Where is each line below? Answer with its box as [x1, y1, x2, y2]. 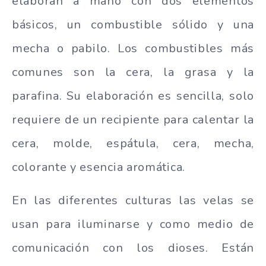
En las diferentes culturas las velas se [12, 192, 254, 208]
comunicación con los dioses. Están [12, 240, 254, 256]
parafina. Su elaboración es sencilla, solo [12, 88, 254, 104]
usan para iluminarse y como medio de [12, 216, 254, 232]
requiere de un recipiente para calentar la [12, 112, 254, 128]
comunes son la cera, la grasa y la [12, 64, 254, 80]
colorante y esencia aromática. [12, 159, 189, 175]
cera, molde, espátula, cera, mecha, [12, 135, 254, 151]
